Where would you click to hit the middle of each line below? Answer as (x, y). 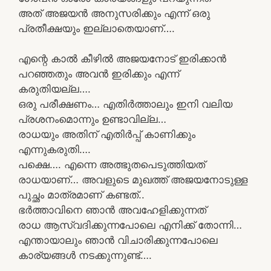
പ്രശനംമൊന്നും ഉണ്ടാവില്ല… (92, 119)
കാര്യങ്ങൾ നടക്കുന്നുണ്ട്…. (85, 255)
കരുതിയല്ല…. (54, 89)
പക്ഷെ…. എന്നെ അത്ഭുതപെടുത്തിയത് (112, 165)
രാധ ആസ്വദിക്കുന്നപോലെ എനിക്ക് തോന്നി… (130, 225)
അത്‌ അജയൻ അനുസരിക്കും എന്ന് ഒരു (114, 13)
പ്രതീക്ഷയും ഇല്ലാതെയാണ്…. (96, 28)
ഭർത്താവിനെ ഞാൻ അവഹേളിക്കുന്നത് (112, 210)
